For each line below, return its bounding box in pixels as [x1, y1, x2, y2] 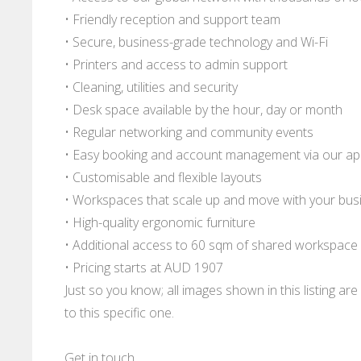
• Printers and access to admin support [64, 56, 288, 74]
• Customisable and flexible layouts [64, 168, 262, 187]
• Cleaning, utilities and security [64, 78, 238, 97]
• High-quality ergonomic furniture [64, 214, 255, 232]
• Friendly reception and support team [64, 10, 280, 29]
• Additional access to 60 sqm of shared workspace [64, 236, 358, 255]
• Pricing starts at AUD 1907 [64, 259, 223, 277]
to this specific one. [64, 304, 174, 322]
